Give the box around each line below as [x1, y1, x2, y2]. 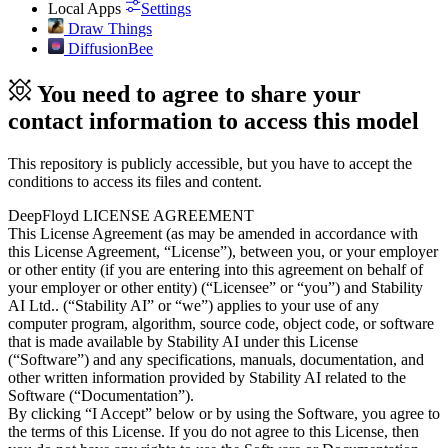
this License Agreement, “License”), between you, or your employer [8, 243, 438, 261]
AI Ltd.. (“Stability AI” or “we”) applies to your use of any [8, 297, 379, 315]
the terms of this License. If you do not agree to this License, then [8, 423, 419, 441]
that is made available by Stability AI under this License [8, 333, 358, 351]
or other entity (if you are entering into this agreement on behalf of [8, 261, 423, 279]
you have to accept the [271, 155, 412, 173]
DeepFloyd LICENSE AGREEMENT [8, 207, 254, 225]
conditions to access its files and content [8, 173, 258, 191]
